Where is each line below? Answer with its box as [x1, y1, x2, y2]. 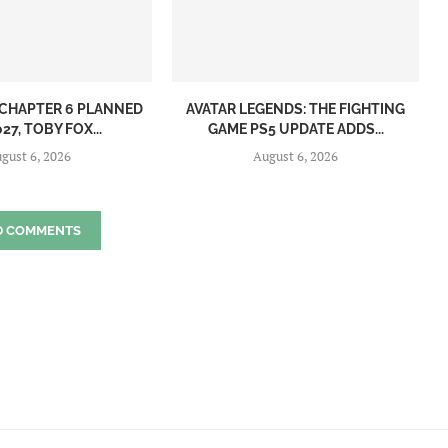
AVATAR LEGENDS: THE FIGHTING [186, 100, 406, 117]
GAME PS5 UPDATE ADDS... [207, 120, 384, 137]
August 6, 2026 [253, 146, 339, 165]
